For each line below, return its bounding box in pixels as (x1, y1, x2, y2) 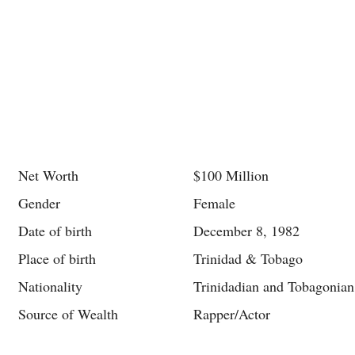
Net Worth (18, 166, 78, 185)
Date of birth (18, 221, 92, 240)
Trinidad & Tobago (193, 249, 303, 268)
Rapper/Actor (193, 304, 270, 323)
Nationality (18, 277, 82, 296)
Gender (18, 193, 60, 212)
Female (193, 193, 235, 212)
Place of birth (18, 249, 96, 268)
